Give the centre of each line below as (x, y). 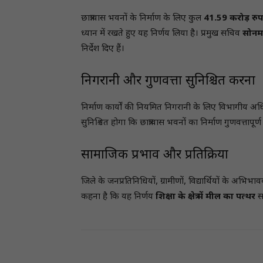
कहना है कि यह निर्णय (118, 197)
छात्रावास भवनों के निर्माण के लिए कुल (142, 18)
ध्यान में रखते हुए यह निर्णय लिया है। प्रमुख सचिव (162, 34)
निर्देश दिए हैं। (103, 49)
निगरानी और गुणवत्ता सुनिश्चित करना (168, 81)
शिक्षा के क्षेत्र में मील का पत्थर (205, 197)
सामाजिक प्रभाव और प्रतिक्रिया (155, 155)
